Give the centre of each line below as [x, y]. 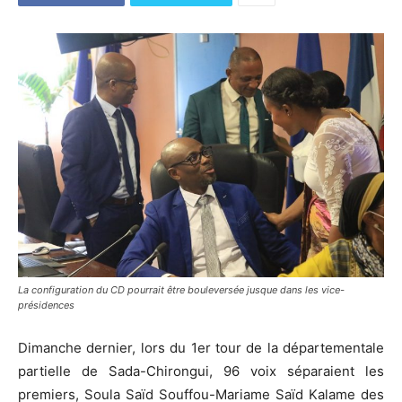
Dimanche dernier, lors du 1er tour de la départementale [201, 348]
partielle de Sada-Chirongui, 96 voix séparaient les [201, 371]
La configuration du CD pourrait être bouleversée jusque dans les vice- [181, 290]
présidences [46, 306]
